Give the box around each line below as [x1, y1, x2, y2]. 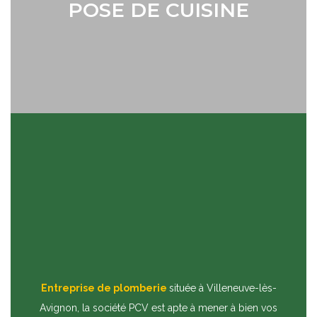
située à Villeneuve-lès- [168, 282, 277, 294]
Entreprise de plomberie [40, 282, 167, 294]
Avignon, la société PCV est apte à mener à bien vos [40, 302, 277, 314]
